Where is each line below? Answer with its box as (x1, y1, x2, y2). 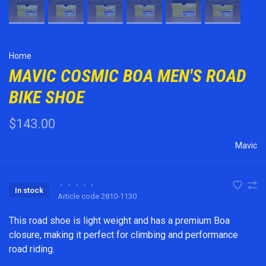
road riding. (9, 243, 55, 255)
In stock (15, 186, 43, 195)
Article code (58, 191, 99, 201)
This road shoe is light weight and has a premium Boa (9, 214, 230, 226)
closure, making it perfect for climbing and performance (9, 229, 238, 240)
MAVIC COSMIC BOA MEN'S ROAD (9, 65, 246, 86)
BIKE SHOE (9, 86, 84, 107)
